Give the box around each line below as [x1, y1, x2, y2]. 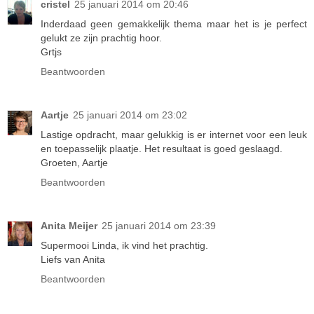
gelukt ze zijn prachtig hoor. [41, 32, 162, 44]
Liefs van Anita [41, 254, 105, 266]
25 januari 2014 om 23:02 [73, 109, 187, 121]
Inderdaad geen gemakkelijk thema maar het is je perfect [41, 18, 307, 30]
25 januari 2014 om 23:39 [102, 220, 216, 232]
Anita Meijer [41, 220, 97, 232]
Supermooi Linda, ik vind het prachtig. [41, 240, 208, 252]
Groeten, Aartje [41, 157, 108, 169]
